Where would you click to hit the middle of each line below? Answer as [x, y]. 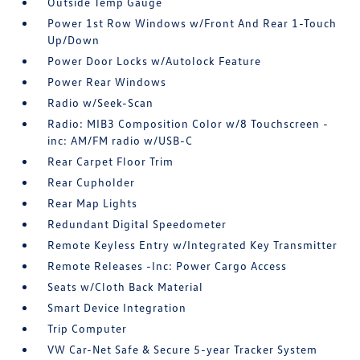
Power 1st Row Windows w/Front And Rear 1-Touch [192, 23]
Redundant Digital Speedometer [137, 224]
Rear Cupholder [92, 182]
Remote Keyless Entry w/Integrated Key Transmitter [193, 245]
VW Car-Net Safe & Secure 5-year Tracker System [183, 349]
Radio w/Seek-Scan [101, 102]
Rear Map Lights [93, 203]
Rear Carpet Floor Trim [111, 161]
